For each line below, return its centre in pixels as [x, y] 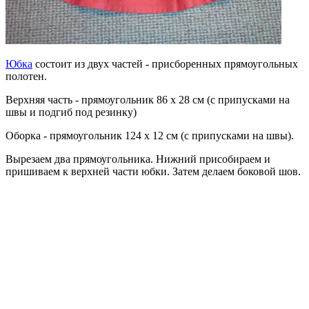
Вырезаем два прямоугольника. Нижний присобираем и [138, 159]
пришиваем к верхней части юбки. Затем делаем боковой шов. [153, 172]
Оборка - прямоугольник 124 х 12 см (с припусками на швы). [150, 136]
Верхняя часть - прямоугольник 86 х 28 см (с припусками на [148, 100]
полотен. [26, 77]
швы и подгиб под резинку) [71, 112]
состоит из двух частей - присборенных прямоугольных [165, 64]
